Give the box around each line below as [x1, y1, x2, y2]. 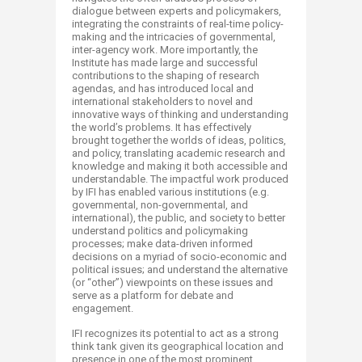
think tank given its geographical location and [72, 340, 284, 352]
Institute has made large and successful [72, 57, 258, 69]
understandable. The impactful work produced [72, 173, 288, 185]
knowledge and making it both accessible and [72, 160, 288, 172]
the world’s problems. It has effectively [72, 121, 251, 133]
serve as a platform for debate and [72, 289, 234, 301]
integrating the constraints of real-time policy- [72, 18, 284, 30]
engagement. [72, 302, 133, 314]
